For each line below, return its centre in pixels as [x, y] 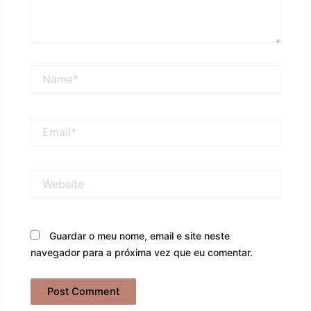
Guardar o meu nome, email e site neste [140, 235]
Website [49, 176]
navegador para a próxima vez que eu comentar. [142, 252]
